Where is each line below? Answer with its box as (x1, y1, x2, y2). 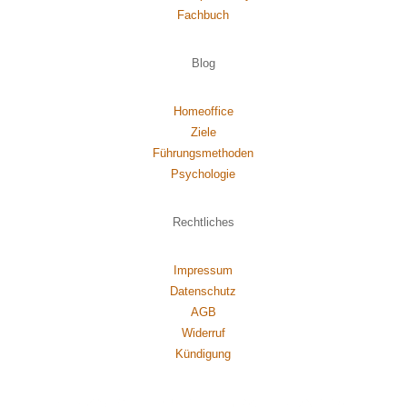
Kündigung (175, 347, 232, 362)
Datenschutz (170, 284, 237, 299)
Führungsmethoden (153, 146, 254, 161)
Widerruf (181, 326, 225, 341)
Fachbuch (177, 8, 230, 23)
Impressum (174, 263, 233, 278)
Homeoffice (173, 104, 233, 119)
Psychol (171, 167, 214, 182)
